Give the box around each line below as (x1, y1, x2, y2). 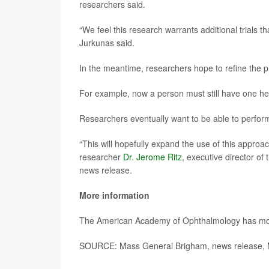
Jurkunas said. (79, 37, 134, 49)
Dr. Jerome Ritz (123, 151, 182, 163)
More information (79, 189, 150, 201)
